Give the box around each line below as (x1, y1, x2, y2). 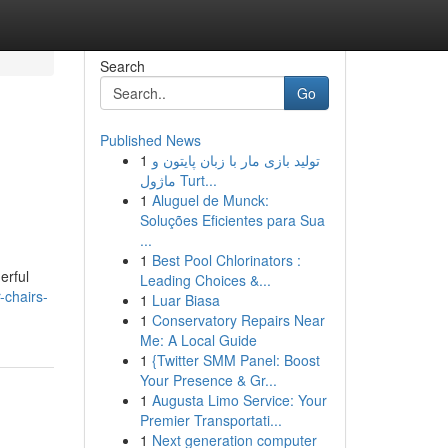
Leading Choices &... (139, 270, 271, 290)
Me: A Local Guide (139, 330, 257, 350)
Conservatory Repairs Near (151, 310, 325, 330)
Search (99, 56, 145, 76)
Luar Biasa (151, 290, 220, 310)
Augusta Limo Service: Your (151, 390, 327, 410)
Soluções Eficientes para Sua (139, 210, 325, 230)
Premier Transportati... (139, 410, 282, 430)
